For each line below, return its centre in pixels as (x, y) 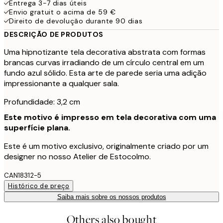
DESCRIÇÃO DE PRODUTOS (54, 34)
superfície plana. (37, 127)
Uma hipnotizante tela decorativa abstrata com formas (105, 52)
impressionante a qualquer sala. (61, 83)
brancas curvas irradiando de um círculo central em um (104, 62)
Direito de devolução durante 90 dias (76, 21)
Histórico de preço (39, 186)
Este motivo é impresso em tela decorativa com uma (110, 117)
